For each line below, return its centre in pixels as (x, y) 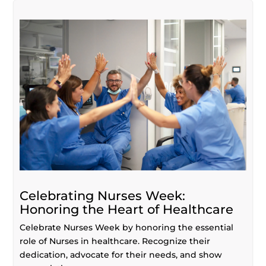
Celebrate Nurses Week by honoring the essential (127, 227)
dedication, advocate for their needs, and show (121, 254)
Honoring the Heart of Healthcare (127, 209)
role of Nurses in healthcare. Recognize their (115, 241)
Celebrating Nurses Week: (103, 195)
